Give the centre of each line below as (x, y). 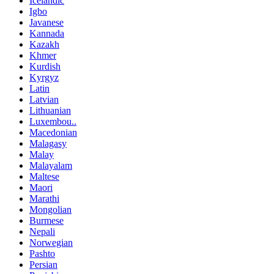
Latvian (44, 100)
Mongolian (50, 210)
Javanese (46, 23)
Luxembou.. (53, 122)
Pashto (42, 254)
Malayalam (51, 166)
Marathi (44, 199)
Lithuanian (50, 111)
